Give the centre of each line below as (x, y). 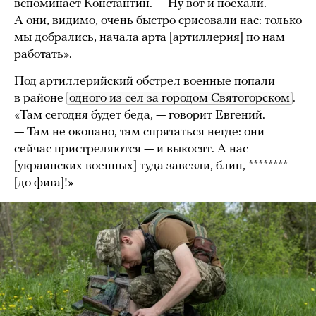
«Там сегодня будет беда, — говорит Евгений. (140, 116)
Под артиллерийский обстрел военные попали (145, 82)
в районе (40, 99)
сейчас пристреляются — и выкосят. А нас (131, 150)
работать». (43, 55)
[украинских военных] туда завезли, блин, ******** (151, 166)
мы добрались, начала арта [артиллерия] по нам (150, 38)
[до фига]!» (44, 183)
